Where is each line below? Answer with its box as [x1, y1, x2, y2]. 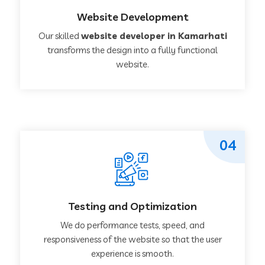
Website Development [76, 9, 189, 24]
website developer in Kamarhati [80, 30, 227, 41]
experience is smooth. [91, 247, 174, 259]
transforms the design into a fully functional [47, 44, 218, 56]
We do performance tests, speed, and [60, 219, 205, 231]
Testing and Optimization [68, 199, 197, 213]
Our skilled [38, 30, 81, 41]
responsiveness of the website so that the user [43, 233, 222, 245]
